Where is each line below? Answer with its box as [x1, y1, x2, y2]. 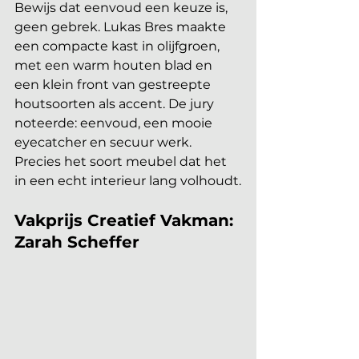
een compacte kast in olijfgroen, [14, 38, 223, 54]
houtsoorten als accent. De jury [14, 95, 217, 111]
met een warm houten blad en [14, 57, 216, 73]
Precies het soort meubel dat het [14, 153, 230, 169]
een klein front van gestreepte [14, 76, 214, 92]
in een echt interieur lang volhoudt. [14, 172, 241, 188]
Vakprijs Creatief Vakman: [14, 210, 238, 230]
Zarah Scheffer [14, 232, 139, 252]
